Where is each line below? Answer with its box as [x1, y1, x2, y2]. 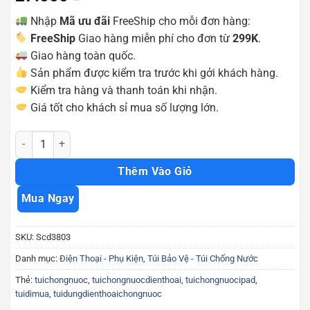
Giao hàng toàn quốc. [28, 48, 136, 62]
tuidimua [15, 289, 49, 300]
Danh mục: [15, 253, 60, 264]
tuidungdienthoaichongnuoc [53, 289, 162, 300]
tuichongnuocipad [185, 275, 255, 286]
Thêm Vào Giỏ [118, 165, 192, 178]
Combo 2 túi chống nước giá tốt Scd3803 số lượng [15, 131, 232, 144]
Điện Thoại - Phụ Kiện [60, 253, 143, 264]
